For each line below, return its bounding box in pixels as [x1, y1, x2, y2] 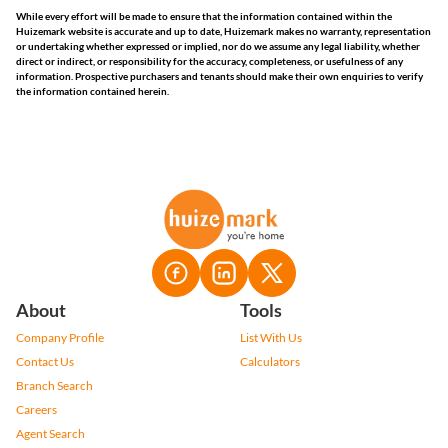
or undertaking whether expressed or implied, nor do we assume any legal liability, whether [16, 40, 420, 52]
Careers [16, 402, 57, 417]
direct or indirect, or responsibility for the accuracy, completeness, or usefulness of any [16, 55, 403, 67]
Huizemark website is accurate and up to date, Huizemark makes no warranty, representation [16, 25, 431, 37]
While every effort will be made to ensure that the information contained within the [16, 10, 392, 22]
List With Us [240, 330, 302, 345]
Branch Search [16, 378, 93, 393]
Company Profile [16, 330, 104, 345]
